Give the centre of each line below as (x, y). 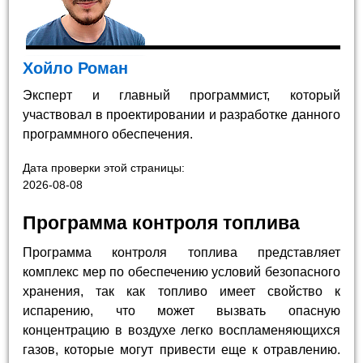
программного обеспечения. (108, 134)
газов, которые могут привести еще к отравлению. (181, 350)
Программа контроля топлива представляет (181, 253)
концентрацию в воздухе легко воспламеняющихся (181, 331)
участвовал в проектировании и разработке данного (181, 114)
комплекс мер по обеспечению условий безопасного (181, 272)
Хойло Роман (76, 68)
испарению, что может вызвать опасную (181, 311)
